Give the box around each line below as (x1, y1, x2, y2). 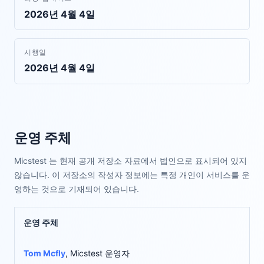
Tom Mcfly (24, 248, 66, 259)
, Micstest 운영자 (65, 248, 130, 259)
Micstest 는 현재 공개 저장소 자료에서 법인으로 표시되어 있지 (14, 156, 247, 166)
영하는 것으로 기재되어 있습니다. (14, 184, 139, 194)
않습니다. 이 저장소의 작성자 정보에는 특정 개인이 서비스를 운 (14, 170, 250, 180)
